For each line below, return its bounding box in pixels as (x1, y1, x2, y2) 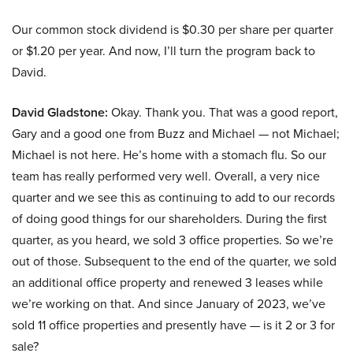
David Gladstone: (12, 103, 108, 122)
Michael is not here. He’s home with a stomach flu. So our (12, 146, 326, 164)
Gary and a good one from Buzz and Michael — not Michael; (12, 124, 340, 143)
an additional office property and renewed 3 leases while (12, 273, 323, 292)
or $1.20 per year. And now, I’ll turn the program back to (12, 42, 315, 60)
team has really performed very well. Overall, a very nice (12, 167, 320, 185)
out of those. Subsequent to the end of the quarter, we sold (12, 252, 336, 270)
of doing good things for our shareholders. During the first (12, 210, 327, 228)
